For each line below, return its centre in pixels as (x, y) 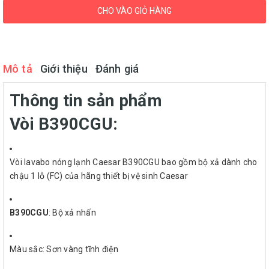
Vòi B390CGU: (64, 124)
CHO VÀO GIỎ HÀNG (134, 11)
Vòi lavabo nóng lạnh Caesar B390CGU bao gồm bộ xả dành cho (134, 162)
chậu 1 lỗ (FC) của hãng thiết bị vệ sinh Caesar (99, 176)
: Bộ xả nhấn (72, 212)
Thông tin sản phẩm (86, 100)
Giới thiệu (64, 68)
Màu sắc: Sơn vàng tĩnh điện (64, 249)
